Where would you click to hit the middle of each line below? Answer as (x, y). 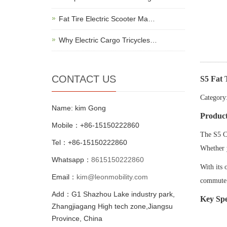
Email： (64, 177)
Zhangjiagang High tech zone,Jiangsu (112, 206)
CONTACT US (84, 79)
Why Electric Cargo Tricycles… (108, 40)
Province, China (77, 218)
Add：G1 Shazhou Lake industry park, (113, 194)
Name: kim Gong (79, 108)
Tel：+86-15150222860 (89, 142)
